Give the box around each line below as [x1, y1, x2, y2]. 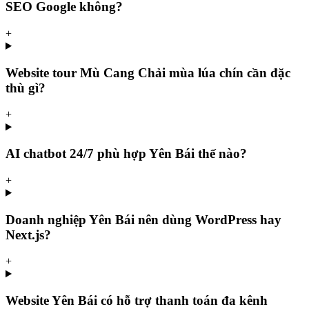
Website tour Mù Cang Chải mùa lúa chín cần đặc [6, 65, 290, 80]
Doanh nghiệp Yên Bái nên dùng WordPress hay [6, 212, 281, 227]
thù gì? [6, 80, 46, 95]
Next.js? [6, 227, 51, 242]
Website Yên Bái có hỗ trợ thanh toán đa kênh [6, 292, 268, 308]
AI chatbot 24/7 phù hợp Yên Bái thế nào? [6, 146, 247, 161]
